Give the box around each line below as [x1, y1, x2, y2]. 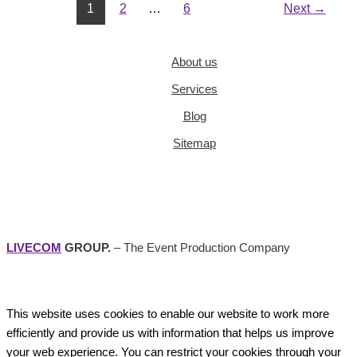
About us [171, 55, 218, 69]
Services [171, 82, 218, 96]
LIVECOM [6, 241, 61, 254]
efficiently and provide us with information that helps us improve [6, 327, 334, 340]
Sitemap [173, 136, 216, 150]
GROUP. [61, 241, 111, 254]
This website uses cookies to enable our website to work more [6, 308, 329, 321]
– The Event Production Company [111, 241, 290, 254]
